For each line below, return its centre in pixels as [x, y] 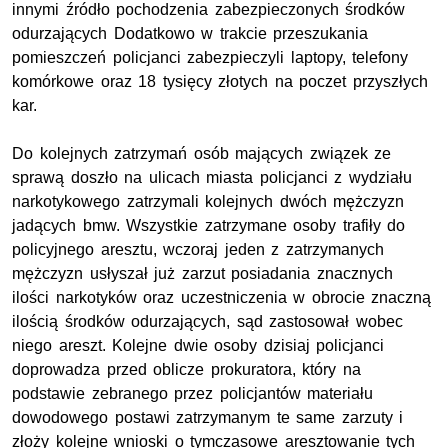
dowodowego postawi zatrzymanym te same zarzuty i [208, 418]
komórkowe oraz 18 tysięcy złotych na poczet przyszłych [220, 82]
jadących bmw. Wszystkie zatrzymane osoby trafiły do [209, 226]
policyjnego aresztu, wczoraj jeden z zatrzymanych [198, 250]
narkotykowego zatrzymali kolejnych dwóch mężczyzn [208, 202]
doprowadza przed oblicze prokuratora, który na [186, 370]
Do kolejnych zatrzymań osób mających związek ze [202, 154]
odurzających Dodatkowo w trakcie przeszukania [190, 34]
